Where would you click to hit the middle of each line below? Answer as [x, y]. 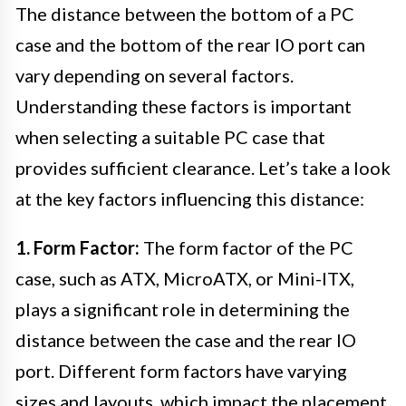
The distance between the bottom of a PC [185, 13]
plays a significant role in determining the [183, 309]
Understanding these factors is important [184, 106]
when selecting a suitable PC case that [170, 136]
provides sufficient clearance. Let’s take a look [203, 167]
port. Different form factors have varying [181, 370]
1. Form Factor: [77, 247]
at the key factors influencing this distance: [190, 198]
